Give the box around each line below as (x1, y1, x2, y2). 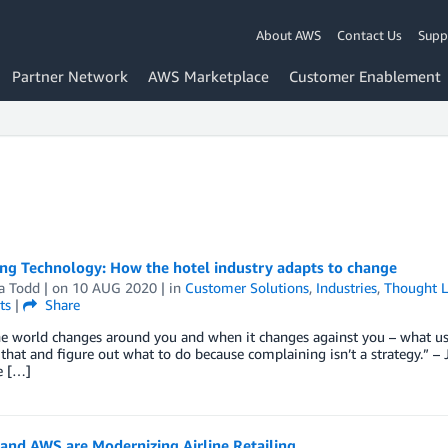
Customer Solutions (184, 279, 309, 296)
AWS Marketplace (148, 67, 269, 85)
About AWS (256, 26, 321, 43)
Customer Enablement (289, 67, 441, 85)
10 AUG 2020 (71, 279, 157, 296)
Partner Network (12, 67, 128, 85)
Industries (315, 279, 377, 296)
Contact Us (337, 26, 402, 43)
